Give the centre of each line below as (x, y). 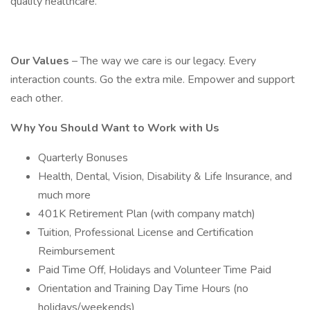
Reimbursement (76, 251)
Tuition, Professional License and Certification (146, 232)
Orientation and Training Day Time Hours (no (143, 289)
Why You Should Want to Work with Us (115, 128)
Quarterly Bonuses (83, 158)
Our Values (41, 61)
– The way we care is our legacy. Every (164, 61)
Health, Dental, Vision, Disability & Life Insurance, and (165, 176)
